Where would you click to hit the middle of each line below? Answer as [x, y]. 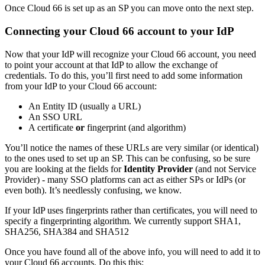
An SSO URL [55, 117]
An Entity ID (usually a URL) [85, 106]
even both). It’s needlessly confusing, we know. [93, 190]
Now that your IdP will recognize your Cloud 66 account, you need [130, 54]
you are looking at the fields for [64, 169]
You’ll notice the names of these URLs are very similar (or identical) [132, 147]
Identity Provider [158, 169]
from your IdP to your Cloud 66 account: [81, 86]
